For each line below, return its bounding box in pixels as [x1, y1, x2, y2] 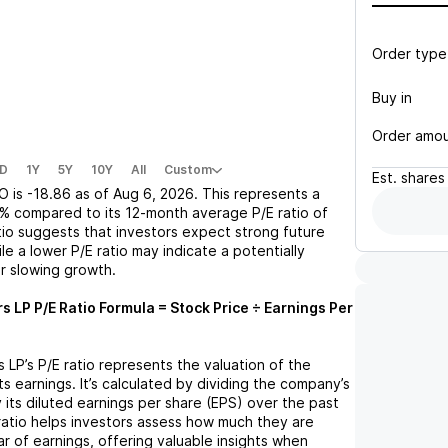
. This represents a [194, 185, 320, 202]
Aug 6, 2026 [113, 185, 194, 202]
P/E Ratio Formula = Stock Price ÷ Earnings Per [31, 299, 353, 316]
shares [401, 169, 445, 186]
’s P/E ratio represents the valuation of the [25, 356, 311, 373]
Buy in [372, 88, 412, 106]
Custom [164, 162, 212, 177]
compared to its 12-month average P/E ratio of [14, 204, 328, 221]
